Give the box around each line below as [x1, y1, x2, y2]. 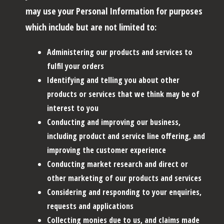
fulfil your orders [47, 60, 104, 71]
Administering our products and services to [47, 46, 192, 57]
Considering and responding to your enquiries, [47, 186, 201, 197]
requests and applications [47, 200, 133, 211]
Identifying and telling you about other [47, 74, 179, 85]
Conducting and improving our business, [47, 116, 180, 127]
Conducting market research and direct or [47, 158, 188, 169]
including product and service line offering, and [47, 130, 205, 141]
